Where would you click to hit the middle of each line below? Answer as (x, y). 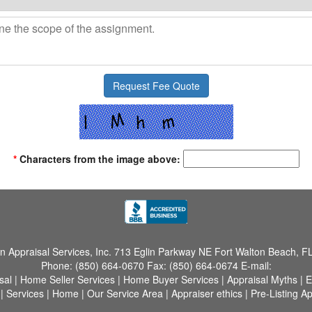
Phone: (58, 265)
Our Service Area (125, 293)
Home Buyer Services (171, 279)
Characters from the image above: (98, 159)
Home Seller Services (67, 279)
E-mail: (256, 265)
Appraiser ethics (206, 293)
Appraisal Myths (262, 279)
